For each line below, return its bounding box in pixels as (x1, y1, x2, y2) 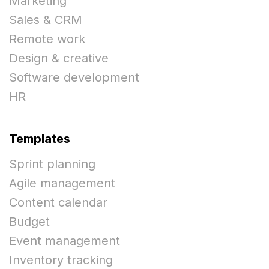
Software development (9, 70, 139, 85)
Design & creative (9, 51, 109, 66)
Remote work (9, 32, 85, 47)
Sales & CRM (9, 13, 82, 28)
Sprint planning (9, 157, 95, 172)
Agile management (9, 176, 115, 191)
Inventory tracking (9, 253, 113, 268)
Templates (9, 131, 70, 147)
